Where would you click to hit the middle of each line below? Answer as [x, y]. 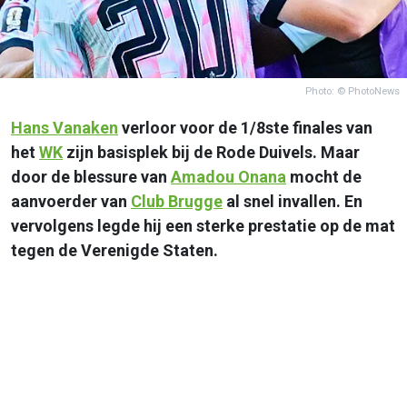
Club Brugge [177, 201]
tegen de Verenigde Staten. [114, 250]
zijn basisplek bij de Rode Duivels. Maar [211, 152]
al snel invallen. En [293, 201]
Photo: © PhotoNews [352, 91]
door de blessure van [91, 176]
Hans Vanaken [65, 127]
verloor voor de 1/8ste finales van [245, 127]
